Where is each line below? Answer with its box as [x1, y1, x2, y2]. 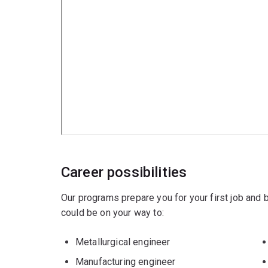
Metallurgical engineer [75, 236, 170, 248]
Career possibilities [61, 163, 187, 181]
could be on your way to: [61, 206, 164, 218]
